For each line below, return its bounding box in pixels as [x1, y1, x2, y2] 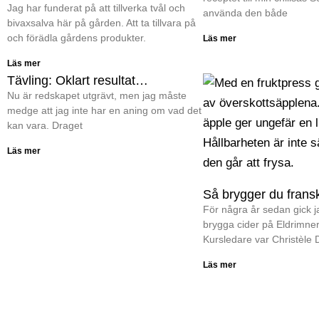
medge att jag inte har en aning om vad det [7, 104, 202, 116]
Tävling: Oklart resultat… [7, 73, 148, 88]
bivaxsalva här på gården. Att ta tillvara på [7, 16, 196, 28]
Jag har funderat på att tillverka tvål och [7, 1, 185, 14]
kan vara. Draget [7, 119, 83, 131]
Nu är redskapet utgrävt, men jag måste [7, 89, 187, 101]
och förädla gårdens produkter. [7, 31, 146, 43]
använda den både [203, 6, 288, 19]
